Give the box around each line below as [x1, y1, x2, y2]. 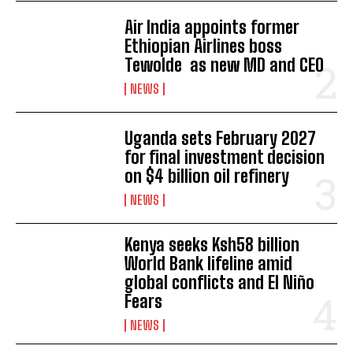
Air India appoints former [124, 17, 300, 39]
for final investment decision [124, 147, 325, 169]
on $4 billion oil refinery [124, 165, 290, 188]
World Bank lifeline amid [124, 253, 293, 275]
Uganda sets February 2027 [124, 128, 317, 150]
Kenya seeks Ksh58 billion [124, 234, 300, 256]
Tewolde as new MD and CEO [124, 54, 325, 76]
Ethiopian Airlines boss [124, 35, 283, 58]
